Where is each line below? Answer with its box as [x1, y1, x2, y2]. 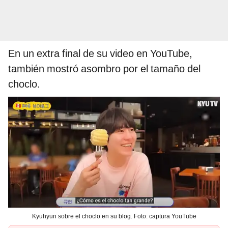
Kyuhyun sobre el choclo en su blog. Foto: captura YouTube [32, 213, 196, 220]
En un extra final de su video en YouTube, [8, 47, 192, 60]
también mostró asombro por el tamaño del [8, 63, 201, 75]
